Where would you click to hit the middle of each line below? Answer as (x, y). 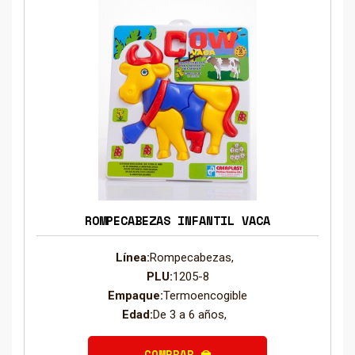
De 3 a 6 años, (193, 315)
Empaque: (136, 296)
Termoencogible (205, 296)
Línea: (132, 258)
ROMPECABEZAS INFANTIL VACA (177, 220)
